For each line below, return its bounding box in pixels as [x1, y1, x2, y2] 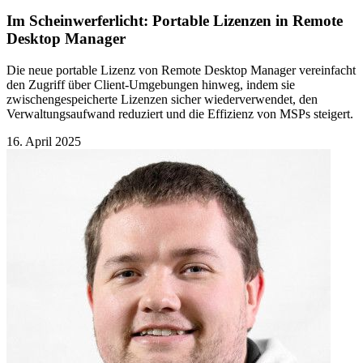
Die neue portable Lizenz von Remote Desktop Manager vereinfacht [6, 62, 356, 77]
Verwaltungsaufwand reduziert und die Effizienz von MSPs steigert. [6, 106, 353, 121]
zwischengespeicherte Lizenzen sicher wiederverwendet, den [6, 92, 318, 106]
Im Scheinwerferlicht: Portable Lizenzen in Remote [6, 12, 343, 30]
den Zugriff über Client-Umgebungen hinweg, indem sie [6, 77, 295, 92]
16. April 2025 [6, 134, 81, 148]
